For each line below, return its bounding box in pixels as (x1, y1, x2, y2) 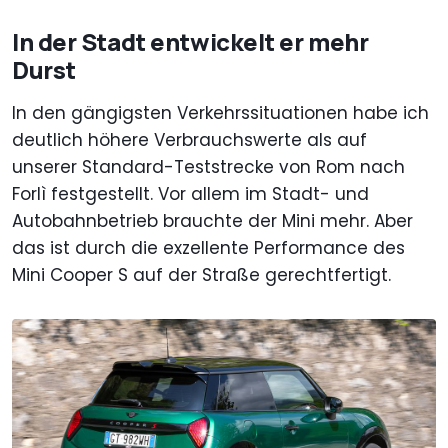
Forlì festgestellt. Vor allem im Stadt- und (12, 182, 369, 207)
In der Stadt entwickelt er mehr (12, 25, 369, 59)
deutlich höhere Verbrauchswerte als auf (12, 128, 367, 153)
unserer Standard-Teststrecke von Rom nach (12, 155, 405, 180)
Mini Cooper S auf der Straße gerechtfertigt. (12, 263, 391, 288)
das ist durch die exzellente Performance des (12, 236, 405, 261)
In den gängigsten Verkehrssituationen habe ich (12, 101, 429, 126)
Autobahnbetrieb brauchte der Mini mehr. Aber (12, 209, 413, 234)
